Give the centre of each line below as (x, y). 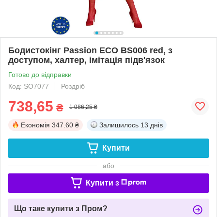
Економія (35, 125)
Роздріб (73, 86)
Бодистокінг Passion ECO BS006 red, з (90, 50)
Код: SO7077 (29, 86)
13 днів (152, 125)
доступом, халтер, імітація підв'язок (86, 60)
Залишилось (119, 125)
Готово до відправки (40, 74)
